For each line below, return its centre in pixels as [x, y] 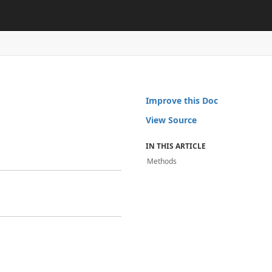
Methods [162, 161]
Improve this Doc [182, 100]
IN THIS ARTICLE [176, 146]
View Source [172, 120]
